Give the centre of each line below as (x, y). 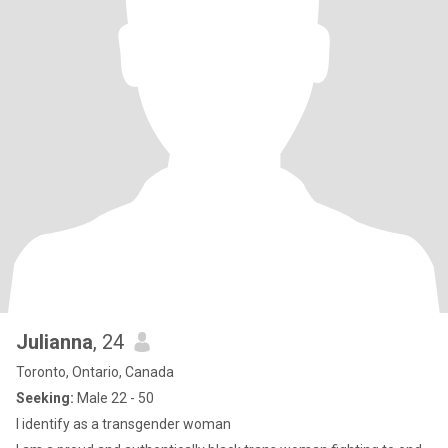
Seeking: (45, 398)
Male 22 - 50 (114, 398)
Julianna (54, 342)
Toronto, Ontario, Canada (95, 372)
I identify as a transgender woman (123, 424)
